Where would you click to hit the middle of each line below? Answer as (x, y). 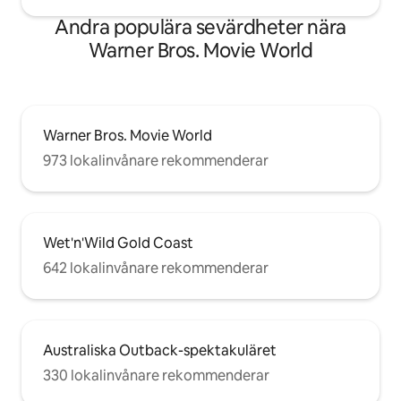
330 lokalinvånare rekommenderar (156, 376)
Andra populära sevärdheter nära (200, 28)
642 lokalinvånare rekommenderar (156, 269)
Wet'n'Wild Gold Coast (118, 243)
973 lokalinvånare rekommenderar (156, 161)
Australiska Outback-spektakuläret (160, 351)
